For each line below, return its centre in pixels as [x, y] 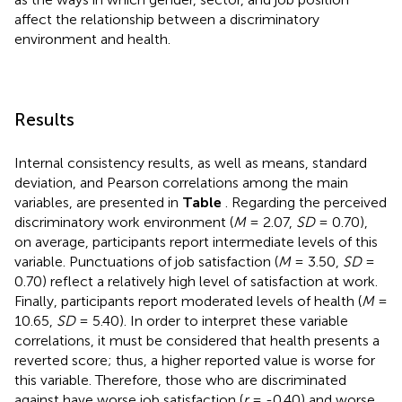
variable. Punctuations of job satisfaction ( [146, 261]
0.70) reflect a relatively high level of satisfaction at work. [196, 281]
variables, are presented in [98, 202]
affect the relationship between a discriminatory [167, 19]
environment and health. [92, 39]
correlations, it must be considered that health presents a [197, 340]
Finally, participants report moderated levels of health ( [188, 301]
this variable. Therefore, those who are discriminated [180, 380]
